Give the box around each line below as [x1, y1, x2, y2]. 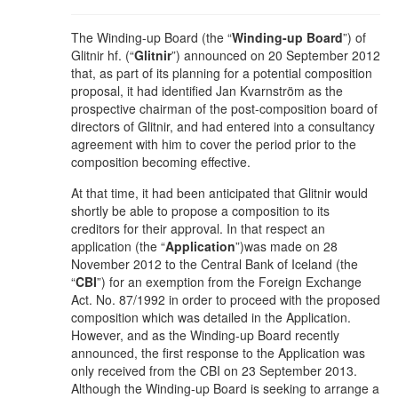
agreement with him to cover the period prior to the [71, 134, 356, 153]
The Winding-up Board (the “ [71, 28, 232, 46]
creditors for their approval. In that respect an [71, 219, 325, 237]
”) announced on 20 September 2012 [171, 45, 380, 64]
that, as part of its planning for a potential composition [71, 63, 372, 82]
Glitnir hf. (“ [71, 45, 134, 64]
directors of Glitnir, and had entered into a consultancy [71, 116, 375, 135]
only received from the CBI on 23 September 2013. [71, 361, 357, 379]
